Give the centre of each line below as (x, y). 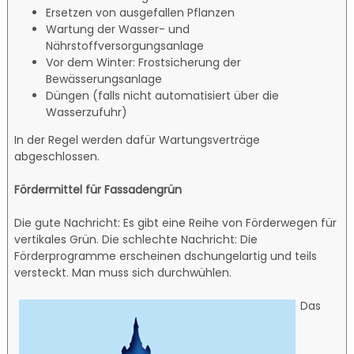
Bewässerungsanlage (104, 79)
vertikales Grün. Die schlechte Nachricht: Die (136, 239)
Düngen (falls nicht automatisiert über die (163, 95)
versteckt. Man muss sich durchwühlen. (123, 272)
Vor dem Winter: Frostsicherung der (144, 62)
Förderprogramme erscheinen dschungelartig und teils (166, 256)
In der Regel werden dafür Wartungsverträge (137, 139)
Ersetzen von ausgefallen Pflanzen (141, 12)
